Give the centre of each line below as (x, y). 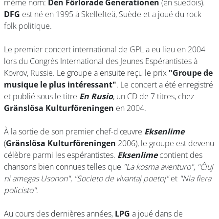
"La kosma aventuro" (158, 167)
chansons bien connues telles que (64, 167)
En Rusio (96, 96)
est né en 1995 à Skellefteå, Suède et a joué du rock (112, 14)
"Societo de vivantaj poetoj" (121, 178)
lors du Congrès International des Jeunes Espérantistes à (101, 61)
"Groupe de (191, 73)
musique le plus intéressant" (60, 85)
